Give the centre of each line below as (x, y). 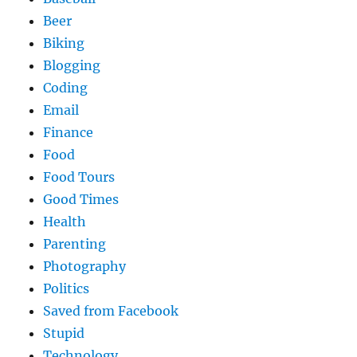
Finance (69, 133)
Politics (67, 289)
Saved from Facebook (111, 311)
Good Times (81, 200)
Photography (85, 267)
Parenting (75, 244)
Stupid (64, 333)
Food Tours (79, 177)
